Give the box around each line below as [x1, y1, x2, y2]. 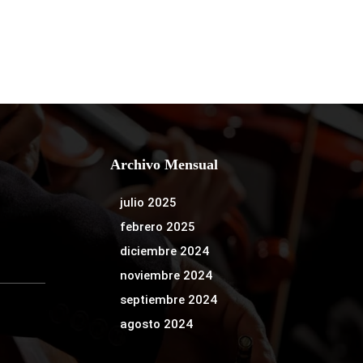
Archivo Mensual [110, 156, 219, 173]
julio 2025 [120, 194, 177, 210]
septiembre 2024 [120, 292, 218, 307]
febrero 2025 [120, 219, 196, 234]
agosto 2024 [120, 316, 194, 331]
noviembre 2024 [120, 267, 213, 283]
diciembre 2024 [120, 243, 210, 258]
